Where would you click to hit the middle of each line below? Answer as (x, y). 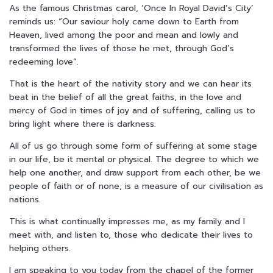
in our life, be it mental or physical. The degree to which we (134, 160)
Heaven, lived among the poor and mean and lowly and (124, 35)
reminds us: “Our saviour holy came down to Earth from (124, 22)
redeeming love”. (44, 62)
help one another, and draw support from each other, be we (135, 173)
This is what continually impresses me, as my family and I (127, 222)
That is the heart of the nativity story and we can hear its (130, 84)
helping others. (40, 249)
